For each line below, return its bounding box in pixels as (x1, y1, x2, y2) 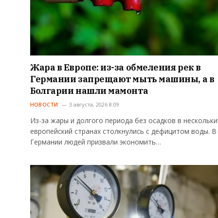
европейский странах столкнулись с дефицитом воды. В (30, 127, 217, 136)
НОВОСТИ (30, 101, 58, 109)
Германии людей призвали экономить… (30, 137, 161, 147)
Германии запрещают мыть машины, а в (30, 73, 215, 85)
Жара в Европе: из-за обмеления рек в (30, 62, 201, 73)
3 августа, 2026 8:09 (69, 101, 119, 109)
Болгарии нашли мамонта (30, 85, 148, 97)
